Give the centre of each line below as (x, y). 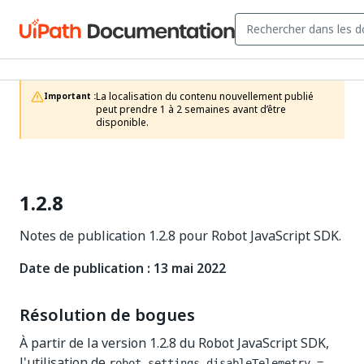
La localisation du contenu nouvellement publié (205, 97)
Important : (70, 96)
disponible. (122, 123)
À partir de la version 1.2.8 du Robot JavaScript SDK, (174, 343)
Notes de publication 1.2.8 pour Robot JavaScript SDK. (180, 236)
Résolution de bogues (107, 315)
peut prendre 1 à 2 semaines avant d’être (191, 110)
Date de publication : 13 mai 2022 (123, 268)
